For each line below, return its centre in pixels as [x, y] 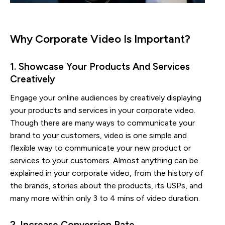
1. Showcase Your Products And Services [100, 67]
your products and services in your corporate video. [103, 110]
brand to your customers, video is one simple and [98, 136]
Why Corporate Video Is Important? [100, 39]
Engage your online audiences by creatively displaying [106, 98]
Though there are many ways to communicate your [102, 123]
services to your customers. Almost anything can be [104, 161]
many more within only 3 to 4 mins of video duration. [105, 198]
